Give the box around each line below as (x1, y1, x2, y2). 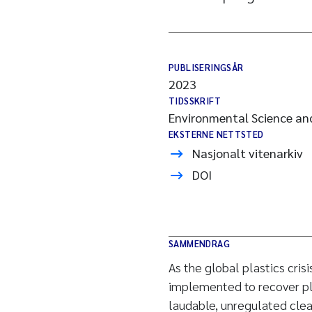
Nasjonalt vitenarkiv (192, 145, 303, 161)
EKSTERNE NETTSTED (169, 128, 264, 140)
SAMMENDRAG (169, 237, 230, 249)
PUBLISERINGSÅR (169, 61, 244, 73)
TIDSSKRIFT (169, 95, 221, 107)
